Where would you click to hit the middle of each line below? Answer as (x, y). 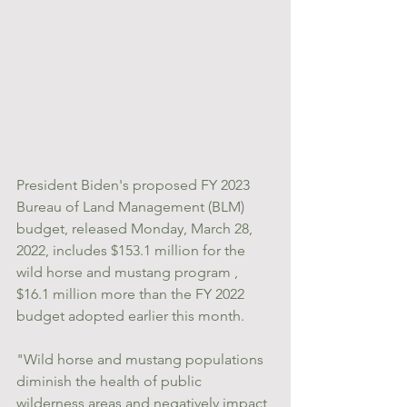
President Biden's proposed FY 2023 (135, 184)
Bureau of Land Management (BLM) (132, 206)
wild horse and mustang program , (129, 272)
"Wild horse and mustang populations (142, 359)
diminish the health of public (111, 381)
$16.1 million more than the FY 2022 (132, 293)
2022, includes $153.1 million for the (133, 250)
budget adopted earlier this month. (130, 315)
